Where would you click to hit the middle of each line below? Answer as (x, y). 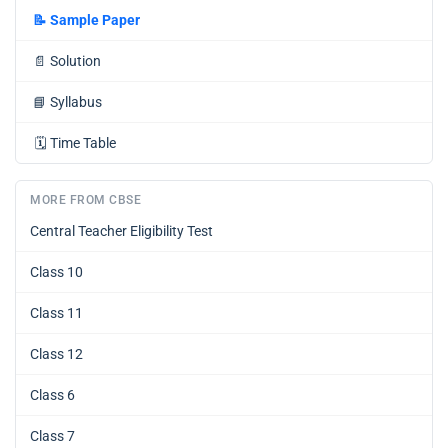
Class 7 (52, 436)
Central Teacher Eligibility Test (121, 231)
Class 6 (52, 395)
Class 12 (56, 354)
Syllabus (76, 102)
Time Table (83, 143)
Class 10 (56, 272)
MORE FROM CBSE (85, 200)
